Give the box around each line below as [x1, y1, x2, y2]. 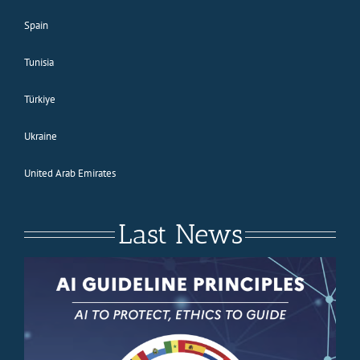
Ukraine [23, 129, 57, 143]
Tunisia [23, 55, 54, 69]
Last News [117, 217, 243, 251]
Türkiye [23, 92, 55, 106]
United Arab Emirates [23, 166, 116, 180]
